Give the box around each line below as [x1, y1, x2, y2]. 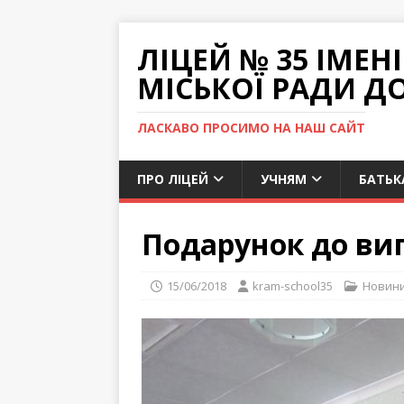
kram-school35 [252, 278, 333, 294]
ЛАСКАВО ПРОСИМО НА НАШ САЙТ [137, 119, 365, 136]
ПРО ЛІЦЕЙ [137, 170, 208, 188]
